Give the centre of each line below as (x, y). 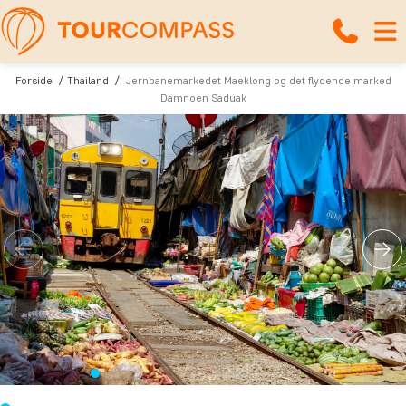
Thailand (87, 80)
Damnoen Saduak (203, 97)
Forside (34, 80)
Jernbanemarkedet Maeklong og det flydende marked (258, 80)
